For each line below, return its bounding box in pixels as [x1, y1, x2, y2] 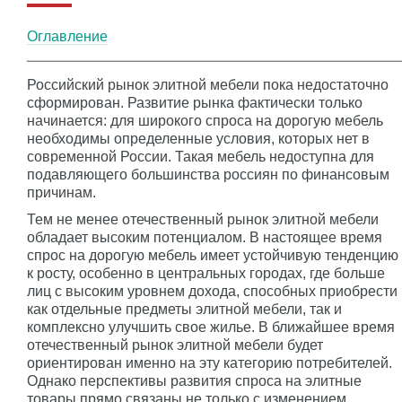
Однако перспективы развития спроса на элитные [27, 373, 362, 389]
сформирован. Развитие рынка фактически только [27, 95, 363, 110]
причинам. [27, 185, 96, 200]
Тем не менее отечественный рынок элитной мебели [27, 212, 379, 227]
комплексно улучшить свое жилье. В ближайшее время [27, 319, 395, 335]
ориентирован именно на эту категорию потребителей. [27, 355, 392, 371]
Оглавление [27, 29, 108, 44]
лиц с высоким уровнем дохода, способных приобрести [27, 284, 398, 299]
